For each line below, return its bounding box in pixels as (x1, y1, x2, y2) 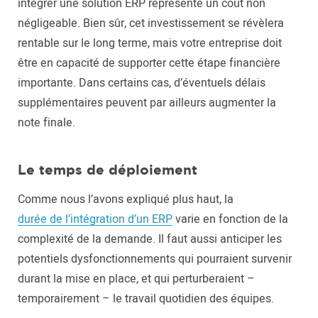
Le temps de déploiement (18, 162, 197, 177)
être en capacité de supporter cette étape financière (18, 55, 280, 72)
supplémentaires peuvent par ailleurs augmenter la (18, 94, 276, 111)
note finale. (18, 114, 75, 131)
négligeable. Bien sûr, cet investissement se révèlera (18, 15, 284, 32)
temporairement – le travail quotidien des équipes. (18, 290, 274, 307)
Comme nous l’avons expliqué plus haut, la (18, 191, 234, 208)
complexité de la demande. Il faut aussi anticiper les (18, 231, 282, 248)
